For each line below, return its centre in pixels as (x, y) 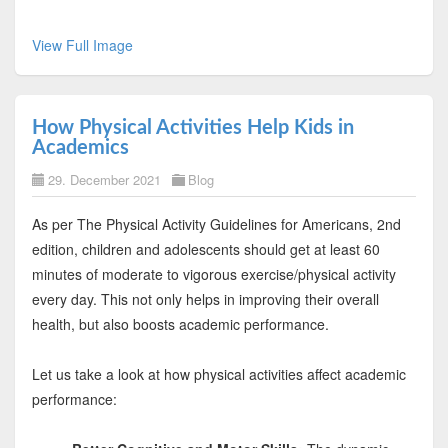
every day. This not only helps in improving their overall (205, 299)
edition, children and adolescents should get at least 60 (205, 249)
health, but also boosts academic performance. (180, 324)
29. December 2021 (104, 180)
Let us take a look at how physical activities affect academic (218, 374)
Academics (80, 148)
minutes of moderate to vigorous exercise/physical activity (213, 274)
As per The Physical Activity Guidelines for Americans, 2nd (216, 224)
